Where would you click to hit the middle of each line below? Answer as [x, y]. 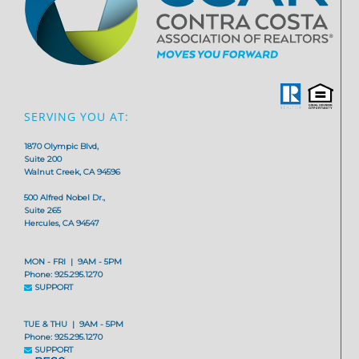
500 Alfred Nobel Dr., [65, 198]
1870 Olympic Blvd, [62, 147]
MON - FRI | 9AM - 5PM [73, 262]
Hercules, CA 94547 [62, 224]
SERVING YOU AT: [77, 117]
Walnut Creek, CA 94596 [73, 172]
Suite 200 [43, 159]
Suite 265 [43, 211]
